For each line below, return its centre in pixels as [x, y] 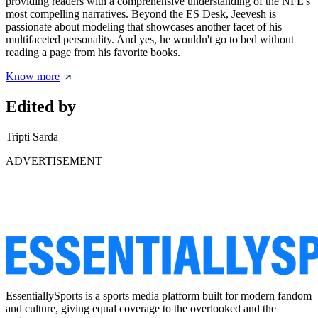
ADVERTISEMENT [54, 160]
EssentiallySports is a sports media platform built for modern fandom [159, 295]
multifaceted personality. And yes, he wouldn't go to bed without [150, 39]
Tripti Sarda [32, 136]
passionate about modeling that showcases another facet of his [144, 27]
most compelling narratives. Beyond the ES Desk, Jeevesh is [141, 14]
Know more [33, 76]
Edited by [41, 106]
